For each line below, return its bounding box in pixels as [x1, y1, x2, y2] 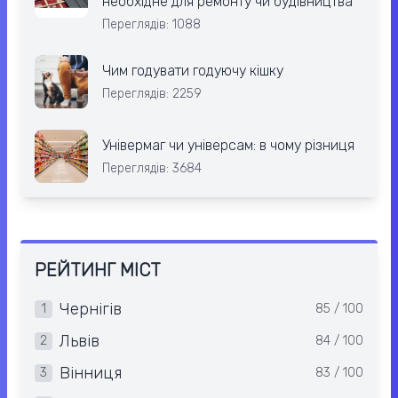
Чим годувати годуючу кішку [102, 62, 283, 80]
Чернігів [60, 299, 122, 320]
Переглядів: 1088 [102, 17, 201, 33]
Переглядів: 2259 [102, 86, 202, 102]
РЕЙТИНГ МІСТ [35, 259, 161, 282]
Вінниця [60, 363, 122, 384]
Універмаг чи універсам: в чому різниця [102, 137, 354, 155]
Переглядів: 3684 [102, 161, 202, 177]
